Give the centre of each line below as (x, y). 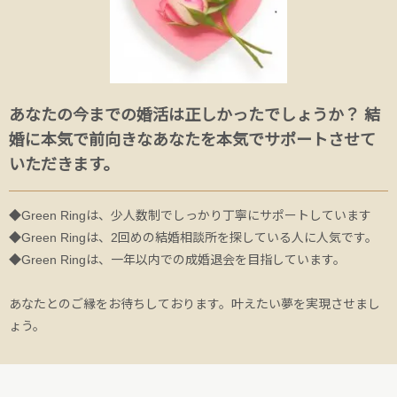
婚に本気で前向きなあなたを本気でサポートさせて (192, 140)
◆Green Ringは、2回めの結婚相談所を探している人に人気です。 (193, 237)
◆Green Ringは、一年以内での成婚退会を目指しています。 (177, 259)
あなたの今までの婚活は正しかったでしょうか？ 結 (195, 115)
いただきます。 (64, 164)
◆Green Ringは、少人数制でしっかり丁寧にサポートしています (190, 215)
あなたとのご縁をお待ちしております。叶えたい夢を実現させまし (195, 304)
